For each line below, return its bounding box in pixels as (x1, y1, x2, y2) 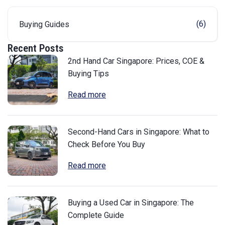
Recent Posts (8, 42, 64, 54)
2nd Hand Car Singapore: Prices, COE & (68, 56, 204, 66)
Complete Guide (68, 210, 124, 220)
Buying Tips (68, 68, 109, 78)
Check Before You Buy (68, 139, 145, 149)
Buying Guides (19, 19, 69, 29)
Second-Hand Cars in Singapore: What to (68, 127, 209, 137)
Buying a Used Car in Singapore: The (68, 197, 194, 207)
